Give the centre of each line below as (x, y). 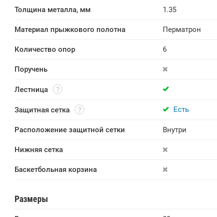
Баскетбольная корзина (56, 170)
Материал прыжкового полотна (70, 30)
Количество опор (45, 49)
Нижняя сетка (39, 150)
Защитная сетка (42, 110)
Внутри (175, 130)
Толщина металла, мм (53, 10)
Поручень (31, 69)
